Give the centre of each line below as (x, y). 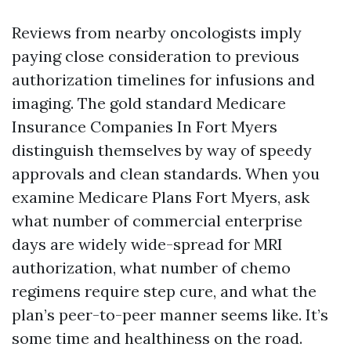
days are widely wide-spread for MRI (147, 244)
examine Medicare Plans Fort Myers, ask (161, 197)
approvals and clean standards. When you (166, 174)
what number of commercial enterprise (157, 221)
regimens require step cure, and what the (164, 291)
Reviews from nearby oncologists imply (157, 33)
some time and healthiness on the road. (157, 338)
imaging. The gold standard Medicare (149, 103)
